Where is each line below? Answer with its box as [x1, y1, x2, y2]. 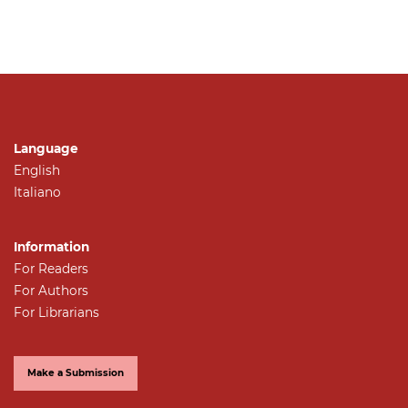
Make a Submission [27, 366, 124, 379]
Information [14, 239, 89, 254]
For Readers [14, 260, 88, 276]
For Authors [14, 282, 88, 298]
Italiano [14, 184, 61, 199]
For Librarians [14, 304, 99, 320]
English [14, 162, 60, 178]
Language [14, 140, 78, 156]
